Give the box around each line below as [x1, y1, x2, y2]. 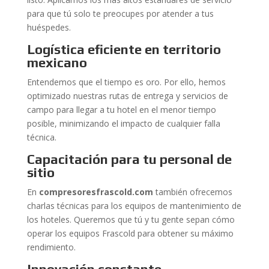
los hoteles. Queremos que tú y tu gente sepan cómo [26, 214, 235, 225]
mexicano [26, 55, 87, 70]
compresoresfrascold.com [38, 186, 153, 198]
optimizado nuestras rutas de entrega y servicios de [26, 90, 228, 101]
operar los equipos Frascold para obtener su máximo [26, 228, 234, 239]
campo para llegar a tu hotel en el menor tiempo [26, 104, 216, 115]
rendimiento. [26, 241, 76, 253]
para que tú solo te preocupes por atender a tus [26, 8, 214, 19]
